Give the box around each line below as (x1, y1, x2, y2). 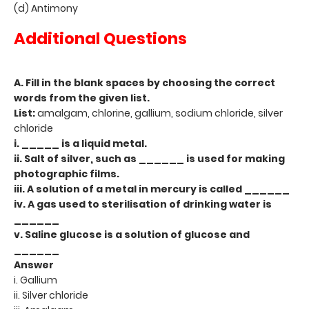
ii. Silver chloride (14, 288, 88, 302)
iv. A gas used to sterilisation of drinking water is (14, 197, 272, 211)
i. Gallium (14, 272, 59, 287)
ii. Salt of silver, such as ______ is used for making (14, 151, 285, 166)
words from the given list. (14, 90, 150, 105)
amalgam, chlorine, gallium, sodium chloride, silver (35, 106, 283, 120)
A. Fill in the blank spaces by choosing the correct (14, 75, 275, 90)
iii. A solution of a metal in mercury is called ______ (14, 181, 290, 196)
